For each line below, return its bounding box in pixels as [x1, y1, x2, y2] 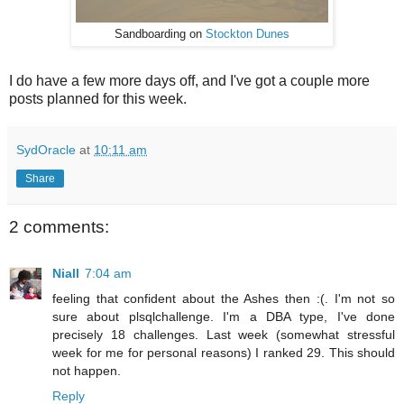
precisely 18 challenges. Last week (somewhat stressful [52, 327, 395, 343]
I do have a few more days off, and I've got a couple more [9, 72, 370, 88]
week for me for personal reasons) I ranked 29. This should [52, 345, 395, 361]
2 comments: [9, 216, 109, 236]
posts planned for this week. [9, 90, 187, 106]
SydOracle [16, 142, 76, 157]
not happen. [52, 363, 121, 379]
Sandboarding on [115, 27, 206, 41]
